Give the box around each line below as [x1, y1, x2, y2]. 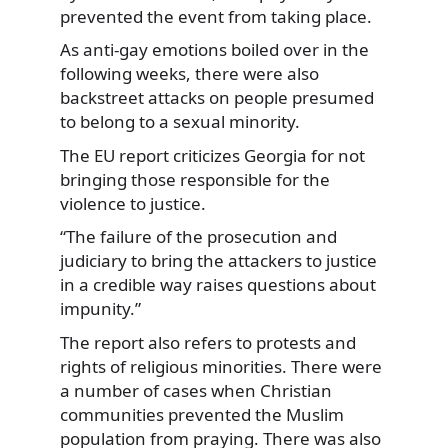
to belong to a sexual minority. [60, 110, 300, 134]
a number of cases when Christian [60, 379, 332, 403]
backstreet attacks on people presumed [60, 86, 374, 110]
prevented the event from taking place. [60, 4, 372, 28]
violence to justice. [60, 191, 206, 215]
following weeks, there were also [60, 62, 319, 86]
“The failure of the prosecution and [60, 225, 337, 249]
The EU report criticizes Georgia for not [60, 143, 365, 167]
